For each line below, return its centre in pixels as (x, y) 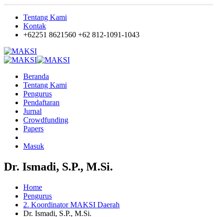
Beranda (36, 76)
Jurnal (32, 111)
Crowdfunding (46, 120)
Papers (33, 129)
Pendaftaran (41, 102)
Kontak (35, 26)
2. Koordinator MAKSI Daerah (71, 204)
